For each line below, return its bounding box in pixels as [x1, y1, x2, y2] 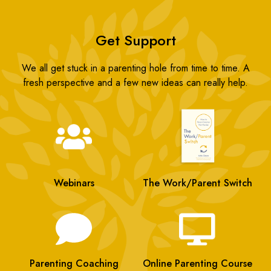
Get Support [95, 30, 176, 51]
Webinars [53, 175, 94, 190]
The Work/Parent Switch [142, 175, 252, 190]
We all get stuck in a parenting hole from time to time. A [21, 61, 250, 76]
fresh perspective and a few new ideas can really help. [23, 76, 248, 90]
